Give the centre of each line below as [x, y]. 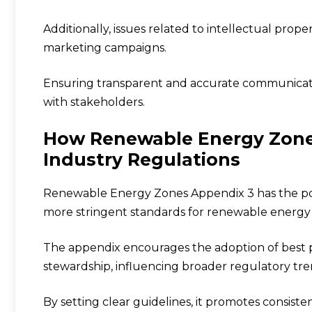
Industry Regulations [142, 159]
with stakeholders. [94, 102]
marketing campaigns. [105, 47]
